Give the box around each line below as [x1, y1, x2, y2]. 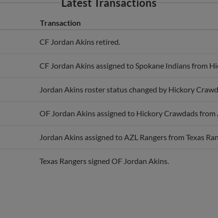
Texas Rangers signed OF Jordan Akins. [39, 145, 169, 155]
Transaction [40, 7, 81, 17]
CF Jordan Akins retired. [39, 26, 120, 36]
